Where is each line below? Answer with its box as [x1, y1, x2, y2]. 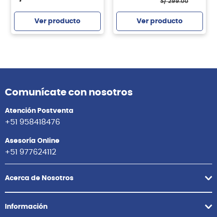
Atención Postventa [5, 107, 74, 114]
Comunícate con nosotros [5, 87, 133, 97]
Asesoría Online [5, 137, 60, 144]
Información [5, 203, 47, 210]
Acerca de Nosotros [5, 174, 74, 182]
